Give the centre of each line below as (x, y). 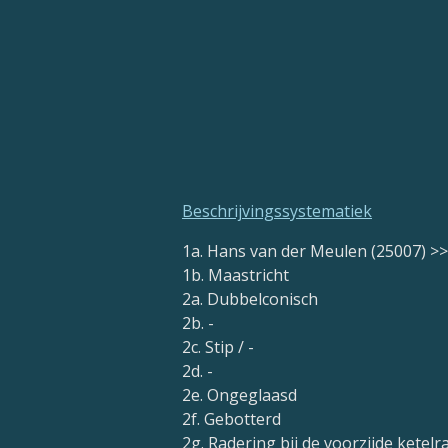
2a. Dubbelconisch (250, 299)
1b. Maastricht (235, 275)
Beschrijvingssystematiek (277, 211)
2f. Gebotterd (231, 419)
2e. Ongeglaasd (239, 395)
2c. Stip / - (218, 347)
